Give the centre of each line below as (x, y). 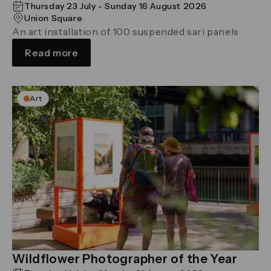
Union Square (54, 18)
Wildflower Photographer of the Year (125, 259)
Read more (52, 52)
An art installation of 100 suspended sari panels (126, 31)
